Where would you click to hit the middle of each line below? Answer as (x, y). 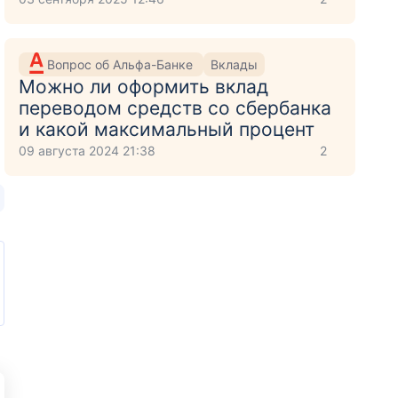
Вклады (235, 64)
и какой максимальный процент (167, 129)
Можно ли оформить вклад (144, 87)
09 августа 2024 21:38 (88, 151)
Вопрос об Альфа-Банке (122, 64)
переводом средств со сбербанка (175, 108)
